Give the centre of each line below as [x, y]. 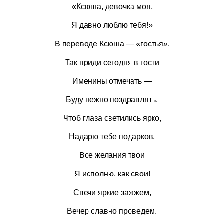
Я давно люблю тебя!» [112, 25]
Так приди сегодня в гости [112, 62]
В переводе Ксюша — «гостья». [112, 44]
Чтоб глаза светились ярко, [112, 118]
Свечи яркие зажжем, [112, 192]
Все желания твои [112, 155]
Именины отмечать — [112, 81]
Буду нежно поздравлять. [112, 99]
